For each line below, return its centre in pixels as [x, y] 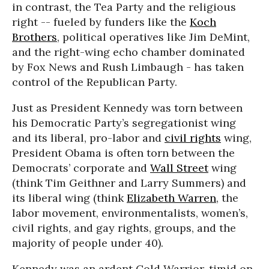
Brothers [35, 37]
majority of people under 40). [88, 243]
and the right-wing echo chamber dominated [128, 52]
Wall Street [179, 168]
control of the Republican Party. [95, 82]
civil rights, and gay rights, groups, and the [124, 228]
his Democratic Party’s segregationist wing [124, 123]
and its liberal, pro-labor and [88, 138]
